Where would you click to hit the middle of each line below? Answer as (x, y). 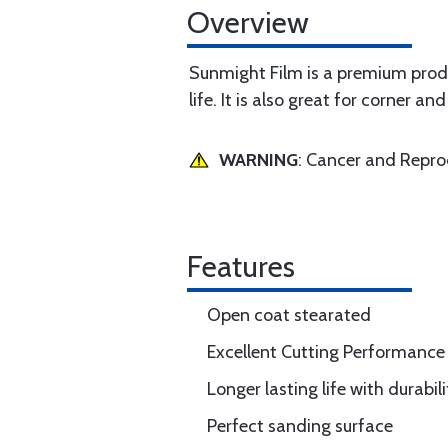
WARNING (258, 160)
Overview (248, 22)
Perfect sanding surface (300, 426)
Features (241, 266)
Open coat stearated (289, 315)
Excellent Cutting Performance (326, 352)
